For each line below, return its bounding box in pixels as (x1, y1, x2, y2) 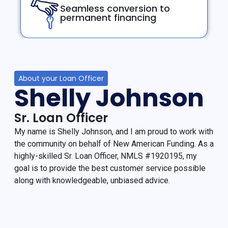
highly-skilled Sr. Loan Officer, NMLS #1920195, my (14, 151, 197, 161)
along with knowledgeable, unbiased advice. (14, 176, 170, 185)
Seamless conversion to (60, 2, 170, 15)
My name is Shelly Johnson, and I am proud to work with (14, 127, 213, 136)
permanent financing (60, 11, 156, 24)
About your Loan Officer (18, 73, 104, 83)
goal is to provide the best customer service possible (14, 163, 206, 173)
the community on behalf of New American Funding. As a (14, 139, 214, 149)
